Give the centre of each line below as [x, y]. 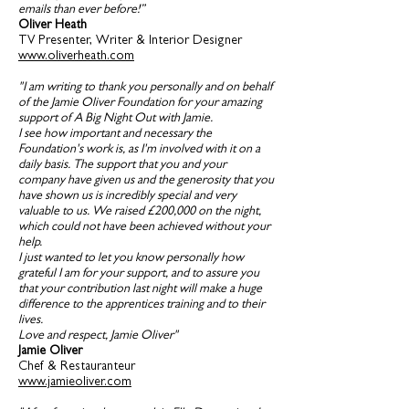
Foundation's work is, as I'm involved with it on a [139, 150]
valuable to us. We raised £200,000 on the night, [140, 212]
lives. [31, 321]
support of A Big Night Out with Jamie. [115, 119]
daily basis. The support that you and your [122, 166]
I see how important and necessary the [115, 135]
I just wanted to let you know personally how [131, 259]
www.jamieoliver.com [75, 383]
